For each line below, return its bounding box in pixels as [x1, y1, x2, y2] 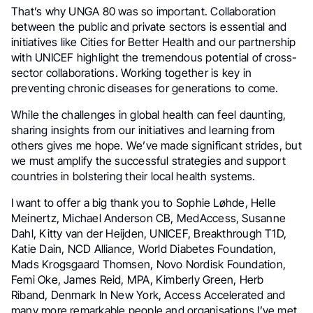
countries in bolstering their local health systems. [11, 169, 256, 184]
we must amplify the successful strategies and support [11, 154, 286, 168]
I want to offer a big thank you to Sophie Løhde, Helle [11, 196, 277, 210]
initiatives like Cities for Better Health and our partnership [11, 35, 296, 50]
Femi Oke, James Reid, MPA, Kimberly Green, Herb [11, 272, 264, 287]
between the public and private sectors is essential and [11, 20, 287, 34]
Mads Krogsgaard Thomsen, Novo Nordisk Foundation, [11, 257, 286, 272]
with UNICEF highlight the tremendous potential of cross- [11, 50, 298, 65]
